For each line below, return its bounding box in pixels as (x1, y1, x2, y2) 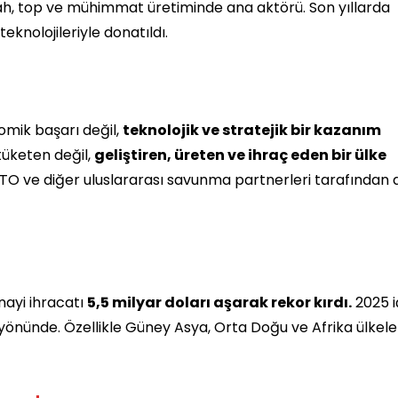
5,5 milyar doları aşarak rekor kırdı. (87, 291, 352, 313)
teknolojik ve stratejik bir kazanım (123, 119, 381, 140)
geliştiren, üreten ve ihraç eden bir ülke (94, 144, 386, 165)
